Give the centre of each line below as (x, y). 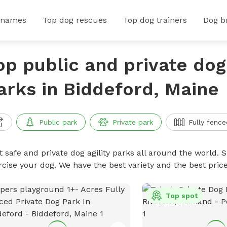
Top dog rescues (75, 20)
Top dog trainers (155, 20)
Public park (58, 122)
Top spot (182, 196)
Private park (133, 122)
